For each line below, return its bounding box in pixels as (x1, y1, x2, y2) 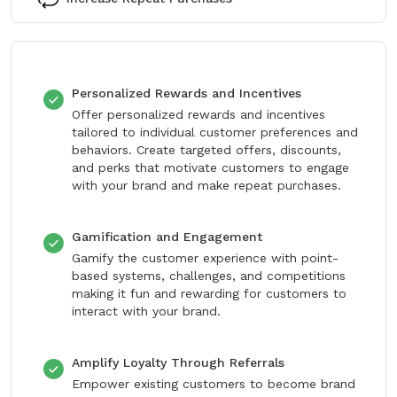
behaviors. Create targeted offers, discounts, (72, 143, 341, 157)
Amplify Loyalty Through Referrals (72, 355, 284, 370)
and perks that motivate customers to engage (72, 160, 349, 175)
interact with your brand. (72, 304, 221, 318)
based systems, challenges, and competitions (72, 269, 346, 283)
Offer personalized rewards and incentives (72, 107, 325, 121)
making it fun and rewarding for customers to (72, 286, 346, 300)
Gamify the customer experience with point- (72, 251, 339, 265)
